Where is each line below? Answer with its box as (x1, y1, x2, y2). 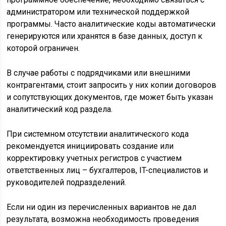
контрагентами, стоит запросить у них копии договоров (7, 80, 217, 90)
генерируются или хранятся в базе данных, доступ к (7, 31, 203, 41)
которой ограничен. (7, 43, 80, 53)
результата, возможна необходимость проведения (7, 214, 199, 224)
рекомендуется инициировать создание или (7, 141, 174, 151)
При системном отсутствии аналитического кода (7, 129, 189, 139)
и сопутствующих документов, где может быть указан (7, 92, 213, 102)
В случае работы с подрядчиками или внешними (7, 68, 191, 78)
